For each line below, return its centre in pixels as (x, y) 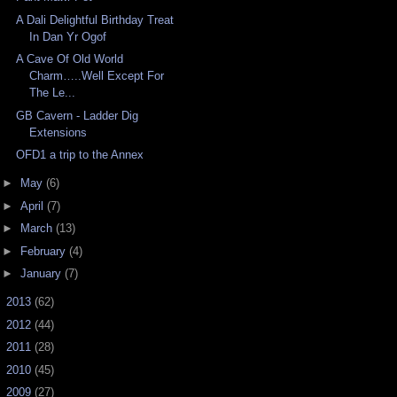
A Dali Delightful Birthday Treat (95, 19)
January (42, 274)
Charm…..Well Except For (97, 76)
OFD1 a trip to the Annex (80, 155)
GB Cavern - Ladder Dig (78, 115)
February (44, 251)
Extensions (58, 132)
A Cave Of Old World (70, 59)
